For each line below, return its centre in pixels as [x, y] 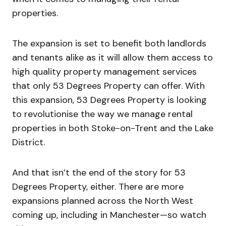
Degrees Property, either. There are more [98, 187]
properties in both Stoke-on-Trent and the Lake [113, 128]
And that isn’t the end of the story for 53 [99, 173]
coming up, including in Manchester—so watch [109, 215]
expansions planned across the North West [103, 201]
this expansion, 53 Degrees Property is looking [109, 100]
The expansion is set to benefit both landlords [109, 44]
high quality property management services [104, 72]
